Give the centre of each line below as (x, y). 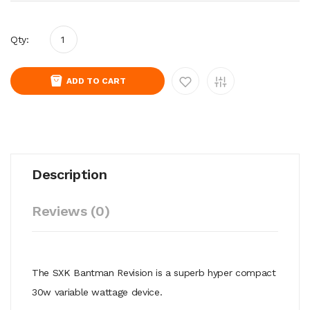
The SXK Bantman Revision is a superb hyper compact (154, 272)
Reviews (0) (71, 211)
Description (70, 174)
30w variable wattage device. (97, 292)
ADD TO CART (96, 81)
